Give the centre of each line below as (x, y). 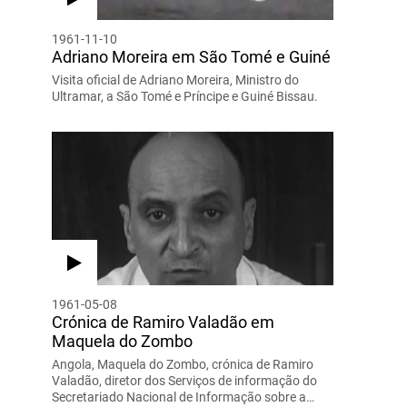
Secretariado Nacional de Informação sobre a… (183, 397)
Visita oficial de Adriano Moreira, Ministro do (175, 79)
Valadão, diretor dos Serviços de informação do (184, 380)
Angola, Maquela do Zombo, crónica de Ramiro (182, 364)
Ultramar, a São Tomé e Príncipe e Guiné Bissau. (184, 96)
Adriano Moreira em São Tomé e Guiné (191, 56)
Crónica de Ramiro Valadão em (163, 322)
